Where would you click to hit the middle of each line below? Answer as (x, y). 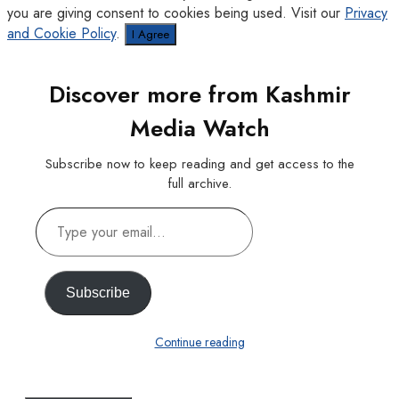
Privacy (366, 12)
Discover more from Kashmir (199, 94)
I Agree (151, 34)
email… (57, 257)
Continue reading (199, 342)
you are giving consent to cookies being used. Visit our (176, 12)
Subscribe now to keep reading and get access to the (199, 163)
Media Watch (199, 128)
